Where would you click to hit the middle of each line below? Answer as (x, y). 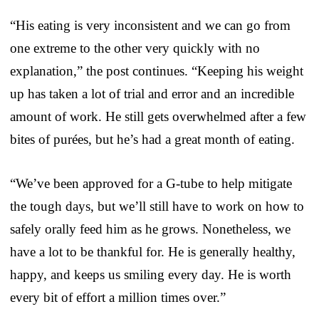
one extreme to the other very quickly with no (135, 48)
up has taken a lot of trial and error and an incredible (152, 93)
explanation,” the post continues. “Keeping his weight (157, 70)
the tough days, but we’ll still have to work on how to (157, 206)
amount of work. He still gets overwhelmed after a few (158, 116)
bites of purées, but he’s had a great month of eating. (152, 139)
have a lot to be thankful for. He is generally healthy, (153, 251)
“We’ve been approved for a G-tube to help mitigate (151, 183)
